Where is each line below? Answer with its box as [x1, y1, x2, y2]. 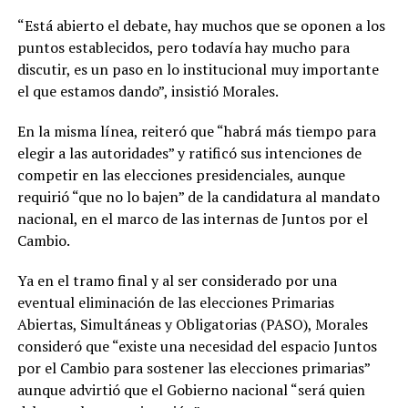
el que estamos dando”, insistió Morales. [16, 81, 279, 102]
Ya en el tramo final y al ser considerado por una [16, 270, 337, 291]
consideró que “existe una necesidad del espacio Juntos [16, 336, 377, 357]
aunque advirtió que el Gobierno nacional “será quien [16, 380, 365, 401]
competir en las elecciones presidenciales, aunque [16, 165, 345, 186]
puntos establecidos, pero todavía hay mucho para [16, 37, 350, 58]
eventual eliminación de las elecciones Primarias [16, 292, 334, 313]
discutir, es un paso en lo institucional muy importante [16, 59, 379, 80]
